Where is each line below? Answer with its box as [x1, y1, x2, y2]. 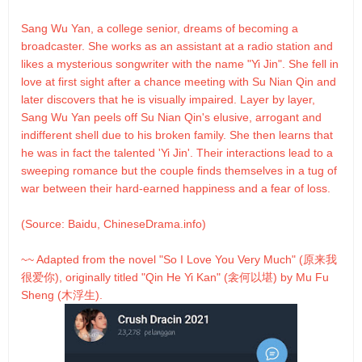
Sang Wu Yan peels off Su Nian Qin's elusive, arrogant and [21, 111, 322, 124]
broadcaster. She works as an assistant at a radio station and [21, 40, 333, 53]
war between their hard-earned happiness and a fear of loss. [21, 182, 334, 196]
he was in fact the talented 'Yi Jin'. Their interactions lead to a [21, 146, 333, 160]
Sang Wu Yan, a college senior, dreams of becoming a [21, 22, 298, 36]
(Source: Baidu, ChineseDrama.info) [21, 217, 206, 231]
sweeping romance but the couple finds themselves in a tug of [21, 164, 337, 178]
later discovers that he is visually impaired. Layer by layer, [21, 93, 315, 107]
